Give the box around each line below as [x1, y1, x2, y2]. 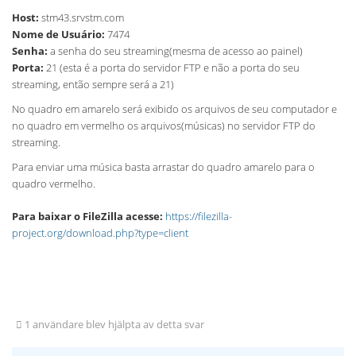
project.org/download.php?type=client [12, 226, 188, 241]
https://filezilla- [165, 209, 232, 224]
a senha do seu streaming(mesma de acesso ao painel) [48, 44, 303, 59]
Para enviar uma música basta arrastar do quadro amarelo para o [12, 160, 315, 175]
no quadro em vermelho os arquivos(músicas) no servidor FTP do [12, 118, 315, 133]
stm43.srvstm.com [39, 10, 124, 25]
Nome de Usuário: [12, 27, 105, 42]
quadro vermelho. [12, 176, 95, 192]
